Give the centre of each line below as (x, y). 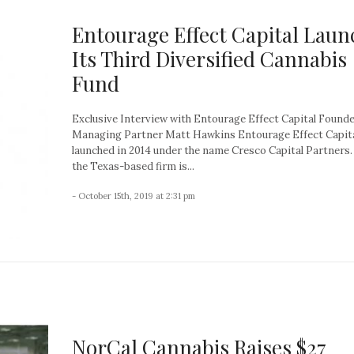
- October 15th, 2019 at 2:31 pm (134, 196)
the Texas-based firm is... (133, 166)
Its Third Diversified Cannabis (209, 58)
